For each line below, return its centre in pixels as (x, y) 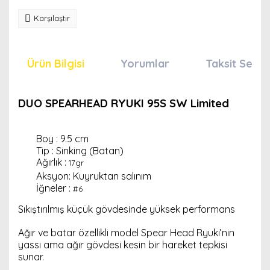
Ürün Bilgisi (56, 64)
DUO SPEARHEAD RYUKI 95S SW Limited (124, 103)
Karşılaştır (52, 18)
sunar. (31, 257)
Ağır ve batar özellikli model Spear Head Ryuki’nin (126, 233)
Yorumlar (145, 64)
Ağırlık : (52, 162)
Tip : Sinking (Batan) (80, 151)
